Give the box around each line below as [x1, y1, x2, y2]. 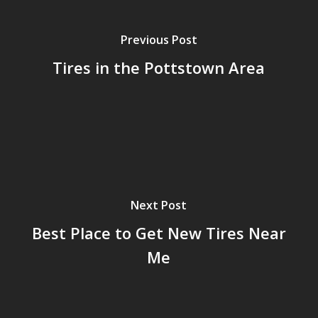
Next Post [131, 197, 187, 213]
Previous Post [120, 31, 197, 48]
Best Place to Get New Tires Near [31, 221, 286, 243]
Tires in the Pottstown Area [53, 56, 265, 78]
